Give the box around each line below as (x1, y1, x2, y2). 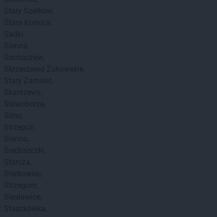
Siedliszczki (4, 146, 44, 155)
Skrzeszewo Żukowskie (4, 64, 83, 74)
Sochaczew (4, 53, 43, 62)
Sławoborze (4, 99, 44, 108)
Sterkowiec (4, 169, 41, 178)
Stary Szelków (4, 6, 52, 15)
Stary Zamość (4, 76, 52, 85)
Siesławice (4, 192, 40, 201)
